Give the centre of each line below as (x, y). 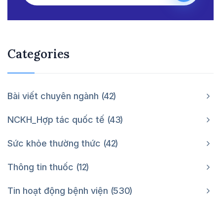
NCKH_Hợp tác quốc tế (57, 119)
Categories (38, 54)
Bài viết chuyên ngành (54, 96)
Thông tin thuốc (42, 167)
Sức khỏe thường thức (55, 143)
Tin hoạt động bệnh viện (59, 190)
